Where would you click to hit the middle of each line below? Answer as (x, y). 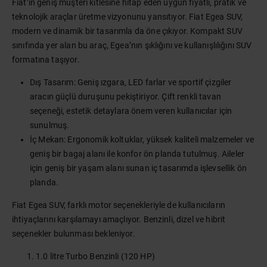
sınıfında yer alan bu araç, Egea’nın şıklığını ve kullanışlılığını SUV (132, 45)
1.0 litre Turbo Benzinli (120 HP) (95, 256)
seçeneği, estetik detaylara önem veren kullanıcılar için (131, 111)
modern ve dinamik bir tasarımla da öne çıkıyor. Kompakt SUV (127, 31)
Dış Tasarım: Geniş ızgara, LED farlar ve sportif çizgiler (131, 82)
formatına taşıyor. (46, 60)
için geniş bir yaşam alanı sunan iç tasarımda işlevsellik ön (138, 168)
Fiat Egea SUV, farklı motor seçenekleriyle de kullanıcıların (119, 205)
